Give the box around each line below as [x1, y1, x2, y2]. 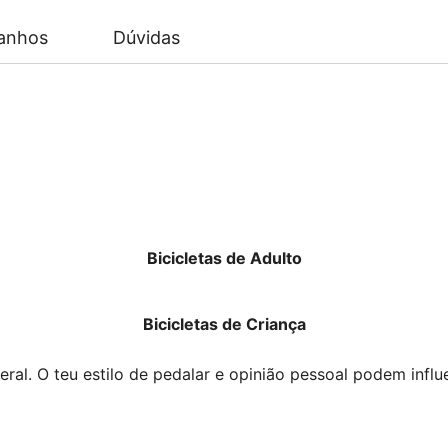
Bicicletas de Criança [142, 314, 306, 334]
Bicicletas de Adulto [146, 248, 302, 268]
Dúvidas [113, 27, 180, 48]
